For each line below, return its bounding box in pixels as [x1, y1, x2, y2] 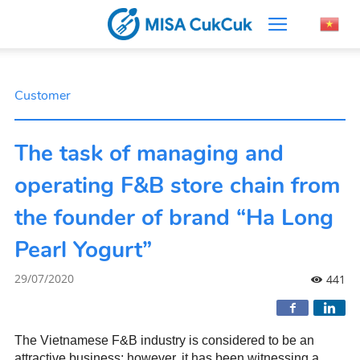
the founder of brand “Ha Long [14, 202, 333, 233]
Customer [14, 87, 71, 104]
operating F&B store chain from [14, 170, 340, 201]
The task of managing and [14, 138, 284, 169]
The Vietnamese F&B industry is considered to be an [14, 333, 314, 347]
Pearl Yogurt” [14, 235, 152, 265]
